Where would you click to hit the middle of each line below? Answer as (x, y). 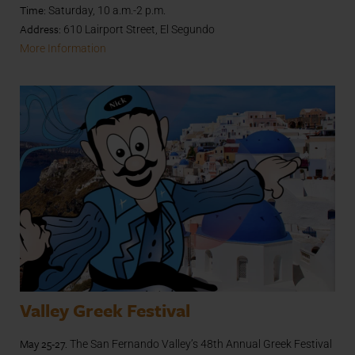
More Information (63, 49)
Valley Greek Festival (105, 311)
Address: (40, 29)
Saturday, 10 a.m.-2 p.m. (106, 11)
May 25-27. (44, 344)
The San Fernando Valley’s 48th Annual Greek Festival (200, 344)
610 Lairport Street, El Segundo (138, 30)
